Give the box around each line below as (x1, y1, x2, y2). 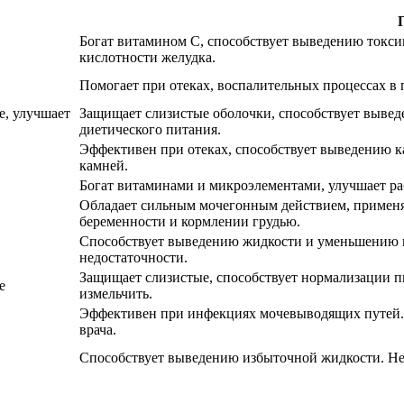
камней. (79, 157, 128, 173)
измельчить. (79, 285, 152, 301)
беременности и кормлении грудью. (79, 213, 300, 229)
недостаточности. (79, 249, 188, 265)
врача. (79, 321, 116, 337)
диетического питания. (79, 121, 221, 137)
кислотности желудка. (79, 49, 216, 65)
